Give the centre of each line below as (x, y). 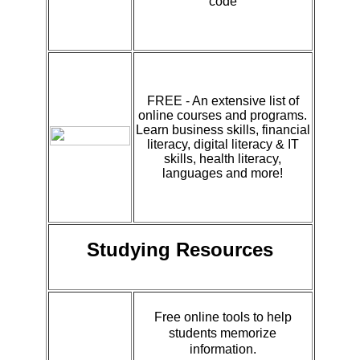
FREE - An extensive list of (223, 100)
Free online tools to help (223, 317)
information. (223, 349)
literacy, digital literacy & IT (223, 144)
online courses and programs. (223, 115)
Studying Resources (180, 249)
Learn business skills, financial (223, 129)
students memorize (223, 333)
